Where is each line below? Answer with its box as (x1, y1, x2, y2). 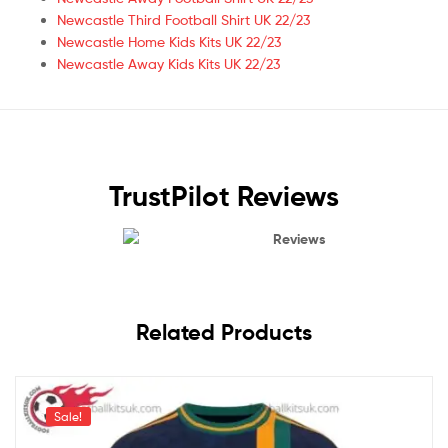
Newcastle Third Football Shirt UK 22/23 (57, 10, 310, 28)
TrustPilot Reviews (109, 178, 339, 213)
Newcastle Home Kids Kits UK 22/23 (57, 32, 281, 50)
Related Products (136, 318, 312, 346)
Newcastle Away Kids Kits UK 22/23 (57, 54, 280, 72)
